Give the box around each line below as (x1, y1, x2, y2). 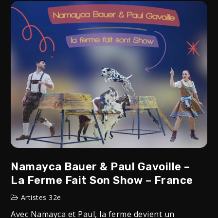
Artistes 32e (20, 192, 61, 202)
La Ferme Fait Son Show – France (11, 173, 193, 187)
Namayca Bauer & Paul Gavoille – (11, 160, 190, 173)
